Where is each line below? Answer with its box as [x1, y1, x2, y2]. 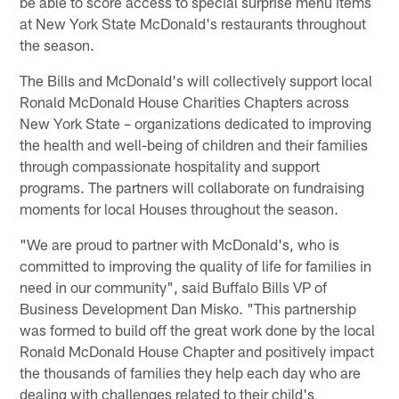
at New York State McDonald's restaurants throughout [20, 13, 367, 32]
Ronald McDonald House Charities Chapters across [20, 92, 350, 110]
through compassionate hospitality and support [20, 156, 321, 175]
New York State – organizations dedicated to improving [20, 113, 372, 132]
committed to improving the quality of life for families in [20, 256, 372, 274]
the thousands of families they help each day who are [20, 362, 362, 381]
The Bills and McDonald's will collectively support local [20, 70, 373, 89]
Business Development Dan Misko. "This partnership [20, 298, 357, 317]
